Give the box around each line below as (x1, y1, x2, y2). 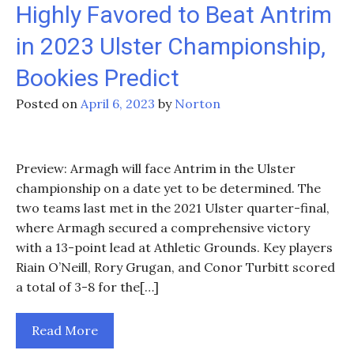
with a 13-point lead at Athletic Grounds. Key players (16, 239, 333, 255)
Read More (32, 322, 98, 338)
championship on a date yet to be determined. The (16, 180, 321, 196)
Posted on (16, 96, 81, 111)
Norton (175, 96, 220, 111)
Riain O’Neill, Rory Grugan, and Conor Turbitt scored (16, 259, 335, 275)
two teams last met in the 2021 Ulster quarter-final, (16, 200, 330, 216)
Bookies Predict (16, 64, 179, 92)
